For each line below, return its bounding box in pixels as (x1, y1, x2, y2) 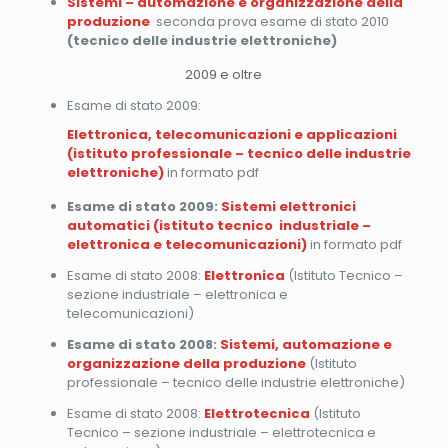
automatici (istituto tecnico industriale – (66, 215, 371, 235)
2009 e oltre (185, 64, 263, 84)
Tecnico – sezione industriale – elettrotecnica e (66, 422, 376, 442)
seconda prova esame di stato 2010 (152, 11, 389, 31)
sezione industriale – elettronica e (66, 284, 288, 304)
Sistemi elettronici (220, 196, 356, 216)
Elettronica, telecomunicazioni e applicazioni (66, 124, 397, 144)
